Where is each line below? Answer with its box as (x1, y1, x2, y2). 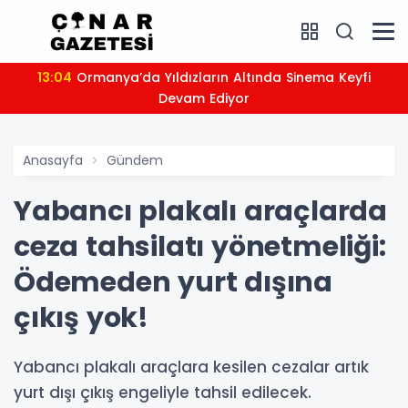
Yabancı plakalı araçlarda (14, 192, 387, 230)
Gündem (107, 151, 163, 169)
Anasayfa (23, 151, 83, 169)
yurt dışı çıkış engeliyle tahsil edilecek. (14, 382, 311, 403)
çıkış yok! (14, 299, 148, 337)
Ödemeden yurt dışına (14, 263, 332, 301)
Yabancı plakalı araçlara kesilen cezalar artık (14, 356, 369, 378)
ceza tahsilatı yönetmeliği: (14, 228, 386, 266)
